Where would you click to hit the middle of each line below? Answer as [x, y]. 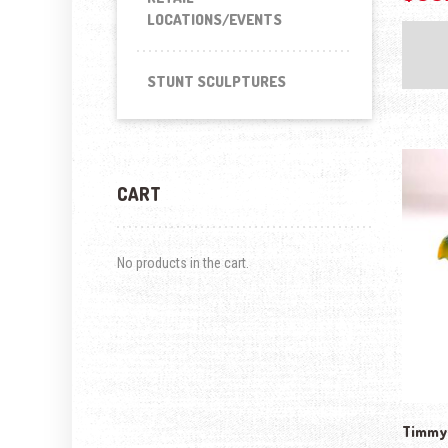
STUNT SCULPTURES [216, 81]
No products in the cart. [183, 263]
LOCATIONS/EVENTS [214, 19]
